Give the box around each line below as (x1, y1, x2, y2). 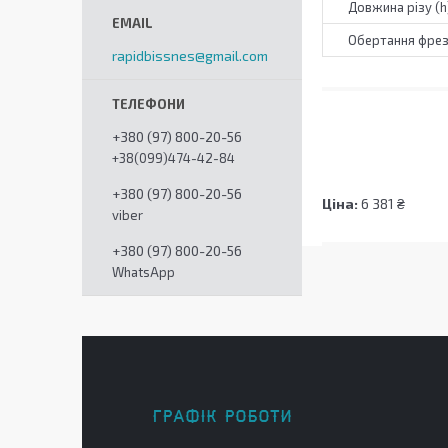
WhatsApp (112, 264, 175, 280)
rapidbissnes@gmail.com (112, 47, 268, 64)
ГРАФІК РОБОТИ (152, 410, 292, 424)
